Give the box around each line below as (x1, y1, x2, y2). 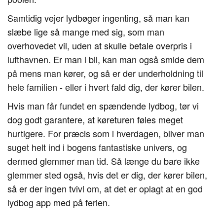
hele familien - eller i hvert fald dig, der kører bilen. (7, 80, 204, 93)
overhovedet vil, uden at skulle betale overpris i (7, 39, 192, 52)
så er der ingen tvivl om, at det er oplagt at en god (7, 182, 203, 195)
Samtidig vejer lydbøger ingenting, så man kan (7, 11, 189, 24)
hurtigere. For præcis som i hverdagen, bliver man (7, 127, 204, 140)
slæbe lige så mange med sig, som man (7, 25, 164, 38)
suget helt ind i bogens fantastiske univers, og (7, 141, 187, 153)
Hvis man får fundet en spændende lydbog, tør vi (7, 99, 199, 112)
